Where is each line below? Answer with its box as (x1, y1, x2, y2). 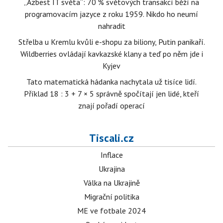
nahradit (98, 21, 125, 31)
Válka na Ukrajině (83, 178, 140, 188)
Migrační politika (84, 192, 139, 202)
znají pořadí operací (78, 101, 145, 111)
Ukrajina (98, 164, 125, 174)
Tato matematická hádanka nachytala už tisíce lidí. (26, 77, 197, 87)
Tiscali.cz (89, 131, 134, 145)
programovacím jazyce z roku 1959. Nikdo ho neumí (25, 9, 198, 19)
